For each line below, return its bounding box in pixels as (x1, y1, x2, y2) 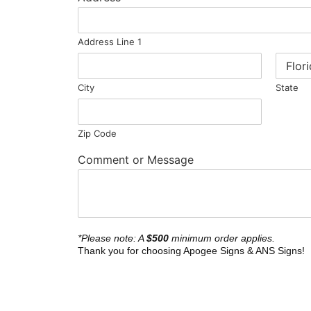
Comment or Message (78, 152, 194, 167)
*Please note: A (78, 232, 146, 244)
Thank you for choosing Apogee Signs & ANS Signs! (78, 244, 305, 256)
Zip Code (78, 127, 117, 139)
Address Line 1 (78, 35, 142, 47)
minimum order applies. (169, 232, 275, 244)
